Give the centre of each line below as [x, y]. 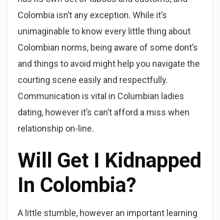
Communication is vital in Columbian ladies [101, 96]
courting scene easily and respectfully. [93, 80]
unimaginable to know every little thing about [104, 31]
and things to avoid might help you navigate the [109, 64]
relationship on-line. [56, 128]
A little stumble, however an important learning [108, 213]
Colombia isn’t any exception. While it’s [92, 15]
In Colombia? [77, 185]
